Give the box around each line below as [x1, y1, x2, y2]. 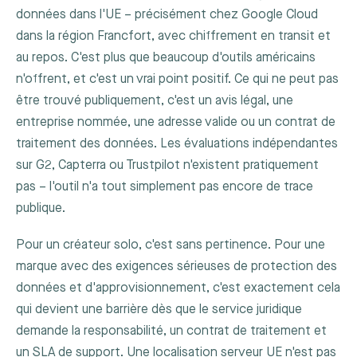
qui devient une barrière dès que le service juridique [16, 301, 302, 317]
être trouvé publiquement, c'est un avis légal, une [16, 92, 293, 108]
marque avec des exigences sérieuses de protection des [16, 258, 337, 274]
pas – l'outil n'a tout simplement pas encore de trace [16, 178, 313, 194]
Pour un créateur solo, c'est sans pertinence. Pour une [16, 237, 325, 253]
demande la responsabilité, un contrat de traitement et [16, 323, 327, 339]
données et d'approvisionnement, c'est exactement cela [16, 280, 340, 296]
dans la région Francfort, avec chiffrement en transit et [16, 28, 331, 44]
